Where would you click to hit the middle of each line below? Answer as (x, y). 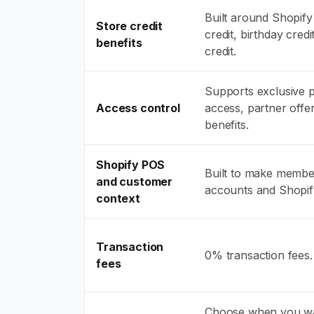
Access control (138, 108)
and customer (135, 182)
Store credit (130, 26)
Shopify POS (131, 165)
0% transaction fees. (259, 255)
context (118, 198)
